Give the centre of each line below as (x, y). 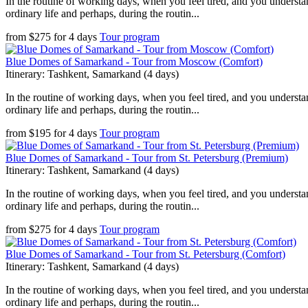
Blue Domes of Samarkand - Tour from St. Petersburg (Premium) (147, 158)
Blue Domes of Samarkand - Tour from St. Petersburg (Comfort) (145, 254)
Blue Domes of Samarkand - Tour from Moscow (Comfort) (134, 62)
